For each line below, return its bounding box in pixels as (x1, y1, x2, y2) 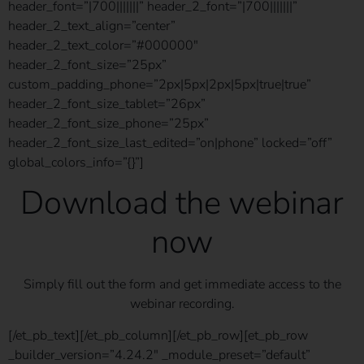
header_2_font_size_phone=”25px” (8, 114, 209, 132)
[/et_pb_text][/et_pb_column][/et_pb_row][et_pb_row (8, 326, 308, 344)
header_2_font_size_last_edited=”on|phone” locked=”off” (8, 133, 332, 152)
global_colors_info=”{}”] (8, 153, 144, 171)
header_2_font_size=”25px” (8, 55, 167, 74)
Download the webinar (20, 181, 344, 226)
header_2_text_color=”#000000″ (8, 36, 198, 54)
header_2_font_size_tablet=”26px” (8, 94, 206, 113)
